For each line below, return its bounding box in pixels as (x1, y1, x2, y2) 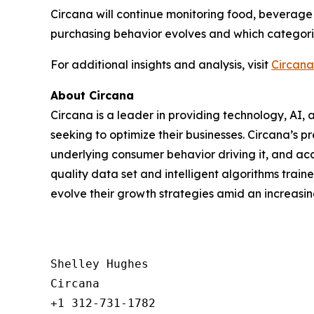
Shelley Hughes (50, 257, 149, 271)
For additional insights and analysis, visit (50, 57, 271, 71)
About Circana (50, 88, 134, 102)
